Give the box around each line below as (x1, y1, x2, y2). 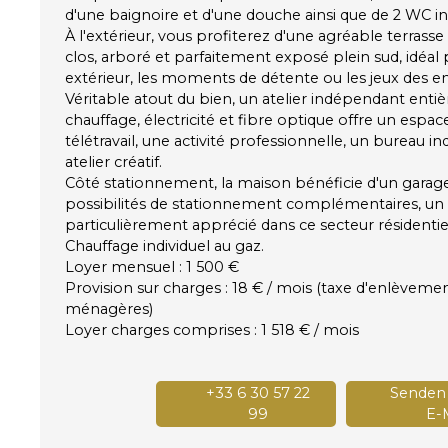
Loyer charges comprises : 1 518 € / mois (65, 320, 359, 339)
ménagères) (65, 299, 153, 318)
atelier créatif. (65, 152, 162, 171)
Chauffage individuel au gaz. (65, 236, 264, 255)
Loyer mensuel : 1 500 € (65, 257, 239, 276)
